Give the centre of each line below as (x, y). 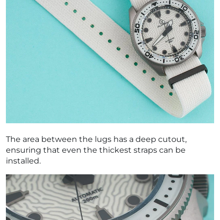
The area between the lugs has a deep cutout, (96, 139)
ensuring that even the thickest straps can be (96, 150)
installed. (23, 161)
